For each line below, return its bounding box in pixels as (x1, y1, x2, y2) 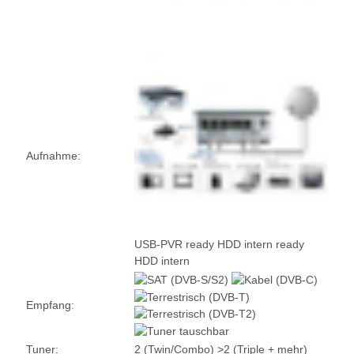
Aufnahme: (26, 149, 81, 163)
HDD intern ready (217, 238, 304, 251)
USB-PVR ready (134, 238, 217, 251)
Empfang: (26, 299, 74, 312)
